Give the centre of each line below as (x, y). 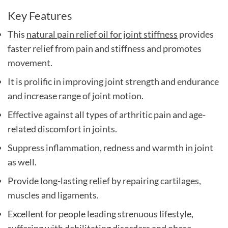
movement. (30, 62)
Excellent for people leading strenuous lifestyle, (101, 213)
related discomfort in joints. (62, 129)
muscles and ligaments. (53, 195)
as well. (22, 162)
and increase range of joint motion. (76, 95)
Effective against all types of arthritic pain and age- (107, 114)
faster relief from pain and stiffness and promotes (105, 48)
